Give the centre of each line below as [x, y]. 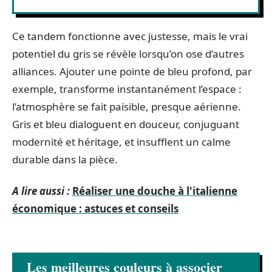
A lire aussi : [41, 191]
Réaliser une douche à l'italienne [155, 191]
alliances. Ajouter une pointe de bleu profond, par [132, 71]
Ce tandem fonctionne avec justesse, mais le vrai [130, 36]
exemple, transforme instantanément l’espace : [127, 89]
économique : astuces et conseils [95, 208]
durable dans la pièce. [65, 159]
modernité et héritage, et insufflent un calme [121, 142]
